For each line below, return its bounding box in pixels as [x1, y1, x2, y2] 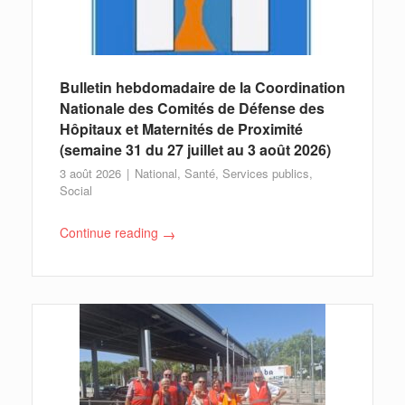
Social [60, 181, 92, 199]
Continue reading [60, 222, 158, 241]
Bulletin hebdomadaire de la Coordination [60, 76, 345, 98]
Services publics [222, 164, 309, 182]
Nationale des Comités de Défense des [60, 97, 325, 118]
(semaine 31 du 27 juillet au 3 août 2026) [60, 138, 331, 160]
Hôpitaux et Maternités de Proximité [60, 118, 303, 139]
